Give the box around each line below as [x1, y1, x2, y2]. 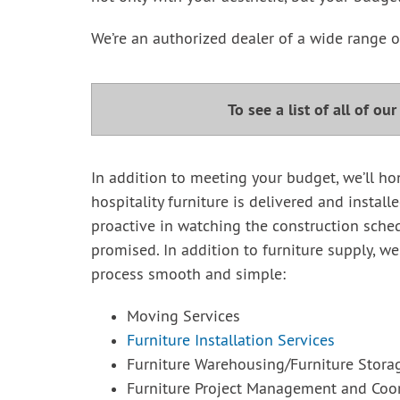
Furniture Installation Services [127, 331, 335, 352]
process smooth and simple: [91, 265, 286, 286]
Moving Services [127, 307, 240, 328]
